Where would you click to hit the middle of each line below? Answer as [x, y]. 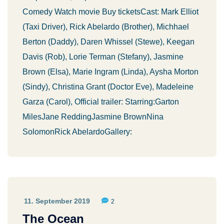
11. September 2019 [57, 201]
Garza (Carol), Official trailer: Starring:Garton [101, 102]
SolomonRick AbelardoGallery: [77, 132]
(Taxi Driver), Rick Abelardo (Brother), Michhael [106, 27]
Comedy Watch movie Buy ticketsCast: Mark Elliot [110, 12]
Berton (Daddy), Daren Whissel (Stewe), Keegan [108, 42]
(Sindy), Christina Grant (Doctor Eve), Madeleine [108, 87]
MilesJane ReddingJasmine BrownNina [93, 117]
